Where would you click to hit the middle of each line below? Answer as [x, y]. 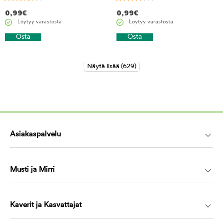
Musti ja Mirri [32, 170]
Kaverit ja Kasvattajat [46, 205]
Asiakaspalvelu [35, 135]
